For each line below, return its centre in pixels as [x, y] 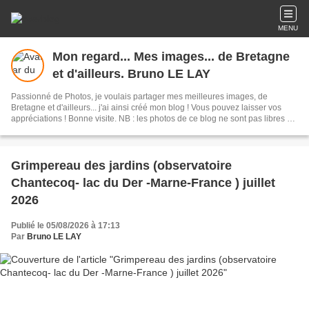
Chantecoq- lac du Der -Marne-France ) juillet [143, 183]
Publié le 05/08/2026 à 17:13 [66, 226]
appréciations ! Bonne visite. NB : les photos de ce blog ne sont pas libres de [40, 119]
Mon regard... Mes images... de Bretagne [93, 57]
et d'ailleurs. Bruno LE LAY [199, 74]
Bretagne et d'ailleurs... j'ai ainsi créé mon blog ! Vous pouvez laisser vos [101, 108]
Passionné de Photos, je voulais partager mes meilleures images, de [139, 97]
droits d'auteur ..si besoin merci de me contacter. [101, 130]
